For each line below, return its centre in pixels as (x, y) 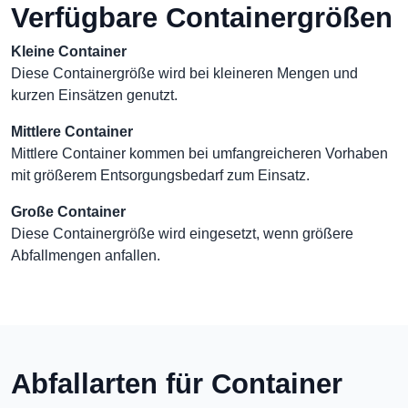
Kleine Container (69, 51)
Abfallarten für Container (177, 384)
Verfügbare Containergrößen (202, 18)
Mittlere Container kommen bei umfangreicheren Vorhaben (199, 153)
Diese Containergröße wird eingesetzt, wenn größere (182, 234)
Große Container (68, 212)
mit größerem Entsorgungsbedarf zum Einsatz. (160, 175)
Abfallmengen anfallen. (86, 255)
